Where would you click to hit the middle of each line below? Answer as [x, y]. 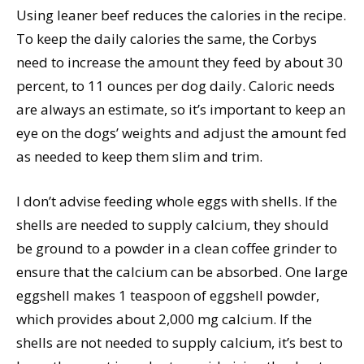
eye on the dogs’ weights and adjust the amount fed [182, 133]
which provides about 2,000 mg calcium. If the [164, 319]
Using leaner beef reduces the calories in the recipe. [181, 15]
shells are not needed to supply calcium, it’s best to [180, 343]
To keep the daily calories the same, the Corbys [167, 39]
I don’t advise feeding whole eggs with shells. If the [177, 201]
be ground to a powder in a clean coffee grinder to [177, 249]
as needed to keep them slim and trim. [139, 157]
